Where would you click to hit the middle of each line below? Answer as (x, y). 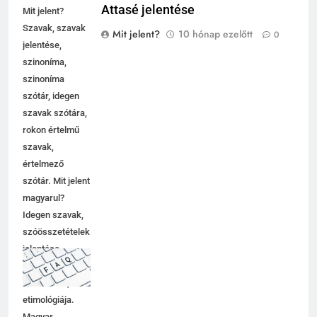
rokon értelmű (51, 143)
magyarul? (44, 211)
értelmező (43, 177)
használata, (46, 296)
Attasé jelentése (148, 23)
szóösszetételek (56, 245)
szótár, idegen (51, 109)
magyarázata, (50, 279)
